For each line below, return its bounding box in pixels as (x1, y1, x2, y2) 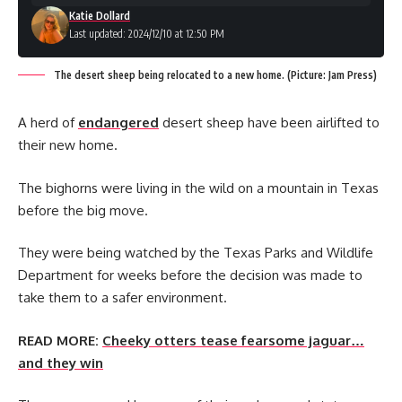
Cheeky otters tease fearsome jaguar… (102, 331, 364, 349)
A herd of (18, 114, 78, 131)
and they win (18, 354, 103, 371)
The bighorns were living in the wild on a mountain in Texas (18, 179, 379, 197)
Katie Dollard (69, 9, 130, 22)
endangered (78, 114, 159, 131)
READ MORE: (18, 331, 99, 349)
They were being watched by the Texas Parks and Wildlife (18, 244, 373, 261)
